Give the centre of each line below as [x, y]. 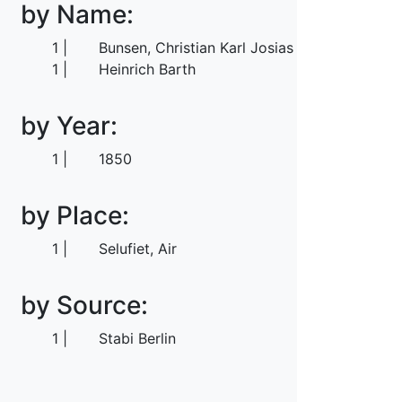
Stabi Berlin [138, 338]
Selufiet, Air [138, 248]
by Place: [75, 215]
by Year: [69, 125]
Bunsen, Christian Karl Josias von [211, 48]
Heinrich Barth [148, 70]
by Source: [84, 305]
